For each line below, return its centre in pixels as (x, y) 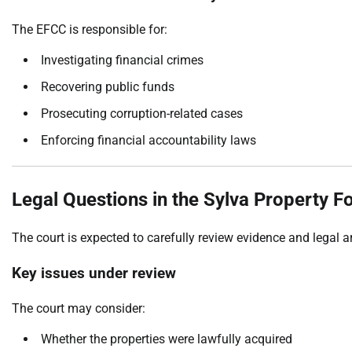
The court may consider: (79, 308)
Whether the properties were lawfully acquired (167, 339)
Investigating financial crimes (122, 60)
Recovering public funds (108, 86)
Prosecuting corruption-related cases (142, 113)
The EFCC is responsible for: (90, 29)
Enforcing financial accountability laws (148, 140)
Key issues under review (94, 274)
